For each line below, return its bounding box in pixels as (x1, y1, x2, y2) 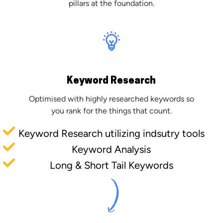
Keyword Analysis (72, 143, 151, 155)
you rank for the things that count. (51, 106, 172, 115)
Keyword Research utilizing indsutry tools (18, 127, 205, 139)
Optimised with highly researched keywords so (28, 94, 194, 104)
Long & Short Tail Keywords (49, 159, 173, 171)
